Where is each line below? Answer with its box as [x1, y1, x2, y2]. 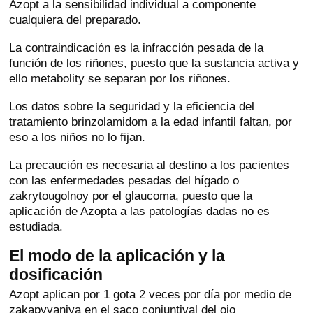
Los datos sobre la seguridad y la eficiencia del [9, 99, 255, 114]
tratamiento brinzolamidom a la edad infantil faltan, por [9, 115, 293, 129]
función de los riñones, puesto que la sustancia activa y [9, 56, 300, 71]
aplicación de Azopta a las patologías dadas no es [9, 204, 270, 219]
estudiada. [9, 219, 64, 234]
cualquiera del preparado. [9, 13, 142, 27]
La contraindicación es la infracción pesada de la [9, 41, 264, 55]
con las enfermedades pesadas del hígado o [9, 173, 240, 188]
